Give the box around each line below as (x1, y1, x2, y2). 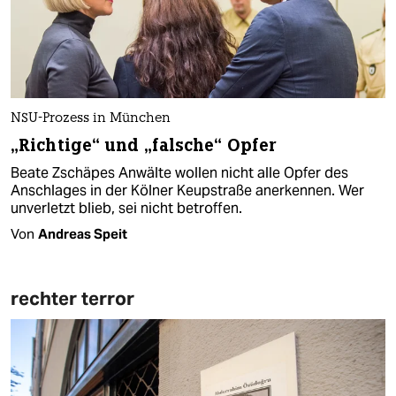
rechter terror (11, 286, 134, 310)
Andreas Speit (38, 225, 127, 242)
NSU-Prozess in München (11, 111, 171, 126)
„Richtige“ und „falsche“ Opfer (11, 133, 277, 156)
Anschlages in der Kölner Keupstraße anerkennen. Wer (11, 180, 364, 200)
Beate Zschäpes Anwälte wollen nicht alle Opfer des (11, 163, 348, 182)
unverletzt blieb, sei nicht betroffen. (11, 198, 242, 217)
